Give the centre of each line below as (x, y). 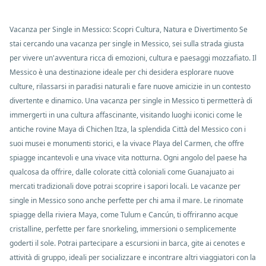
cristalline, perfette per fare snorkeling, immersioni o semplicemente (123, 229)
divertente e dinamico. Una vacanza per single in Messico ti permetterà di (131, 101)
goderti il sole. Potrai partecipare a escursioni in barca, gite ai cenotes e (127, 243)
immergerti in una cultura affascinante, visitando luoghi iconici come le (126, 115)
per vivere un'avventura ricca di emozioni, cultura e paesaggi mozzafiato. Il (133, 58)
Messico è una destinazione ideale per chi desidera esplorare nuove (122, 72)
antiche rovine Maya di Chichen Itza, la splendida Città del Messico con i (128, 129)
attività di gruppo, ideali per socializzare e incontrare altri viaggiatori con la (133, 257)
